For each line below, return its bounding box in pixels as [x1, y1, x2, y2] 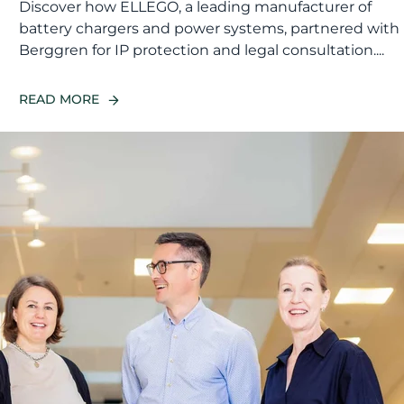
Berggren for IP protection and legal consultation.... [19, 41, 385, 60]
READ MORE [19, 91, 100, 108]
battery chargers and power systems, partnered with [19, 20, 400, 38]
